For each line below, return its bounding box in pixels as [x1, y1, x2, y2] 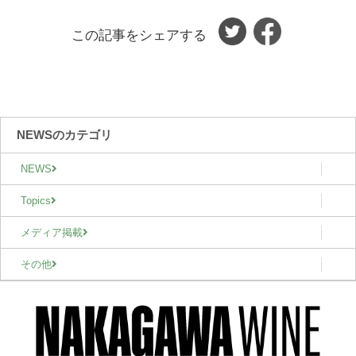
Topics [21, 195, 51, 207]
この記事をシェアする [71, 28, 211, 43]
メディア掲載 [21, 226, 83, 238]
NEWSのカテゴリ [17, 128, 112, 141]
